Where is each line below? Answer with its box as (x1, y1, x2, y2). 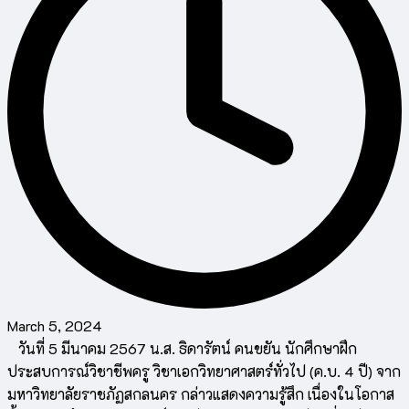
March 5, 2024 (7, 316, 102, 336)
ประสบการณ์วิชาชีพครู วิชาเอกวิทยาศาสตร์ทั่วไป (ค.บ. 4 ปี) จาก (7, 362, 401, 382)
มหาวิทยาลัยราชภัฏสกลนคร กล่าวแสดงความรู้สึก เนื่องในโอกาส (7, 384, 394, 404)
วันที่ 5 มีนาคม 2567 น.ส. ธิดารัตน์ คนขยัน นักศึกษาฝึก (7, 339, 357, 359)
